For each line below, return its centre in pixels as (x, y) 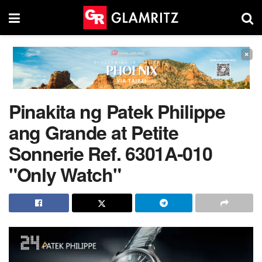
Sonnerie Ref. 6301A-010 (111, 153)
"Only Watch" (65, 174)
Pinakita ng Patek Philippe (117, 111)
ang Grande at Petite (94, 132)
